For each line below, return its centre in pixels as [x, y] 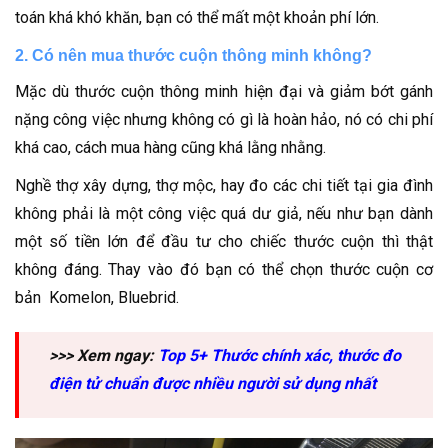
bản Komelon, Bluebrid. [97, 297]
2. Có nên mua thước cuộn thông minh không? [193, 55]
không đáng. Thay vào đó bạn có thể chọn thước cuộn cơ [224, 269]
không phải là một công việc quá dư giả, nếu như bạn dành [224, 213]
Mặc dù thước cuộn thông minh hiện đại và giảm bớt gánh [224, 91]
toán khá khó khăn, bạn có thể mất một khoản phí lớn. [197, 17]
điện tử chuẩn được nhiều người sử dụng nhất [212, 383]
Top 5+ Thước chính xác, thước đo [279, 355]
